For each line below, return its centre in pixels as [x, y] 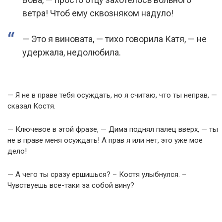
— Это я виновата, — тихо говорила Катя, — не [114, 39]
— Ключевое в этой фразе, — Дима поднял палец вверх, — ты [113, 129]
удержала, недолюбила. [72, 52]
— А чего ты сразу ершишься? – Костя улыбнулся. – [97, 174]
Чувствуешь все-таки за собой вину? [71, 185]
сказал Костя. [31, 106]
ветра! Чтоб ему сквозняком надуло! [98, 13]
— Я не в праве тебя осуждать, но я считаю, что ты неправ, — [112, 95]
